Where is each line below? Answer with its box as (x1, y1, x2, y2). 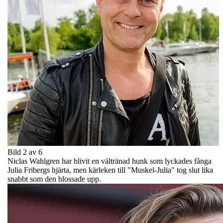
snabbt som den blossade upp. (7, 174, 101, 183)
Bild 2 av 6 (7, 147, 42, 156)
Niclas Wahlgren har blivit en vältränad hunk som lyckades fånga (7, 156, 212, 165)
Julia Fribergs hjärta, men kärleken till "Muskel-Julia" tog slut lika (7, 165, 213, 174)
